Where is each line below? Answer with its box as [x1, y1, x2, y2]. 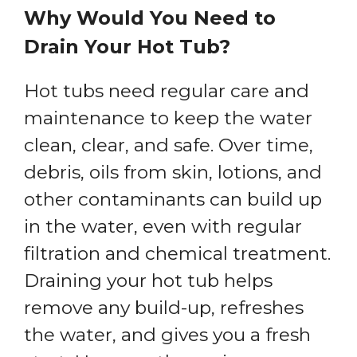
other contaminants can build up [24, 187, 322, 210]
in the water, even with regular [24, 214, 302, 237]
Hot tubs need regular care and [24, 79, 309, 102]
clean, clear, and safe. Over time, [24, 133, 313, 156]
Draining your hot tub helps [24, 269, 273, 292]
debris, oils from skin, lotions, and [24, 160, 322, 183]
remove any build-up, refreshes [24, 296, 304, 319]
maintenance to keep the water [24, 106, 312, 129]
